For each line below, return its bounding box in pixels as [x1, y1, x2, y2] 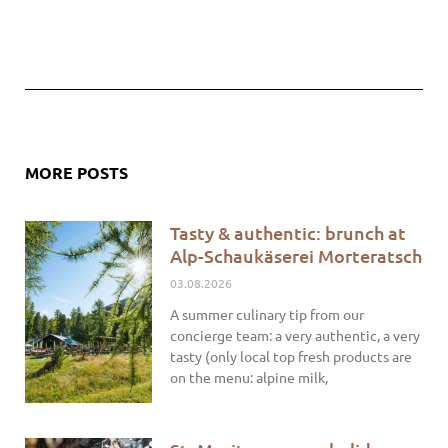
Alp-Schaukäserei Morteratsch [170, 244, 423, 268]
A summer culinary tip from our [170, 305, 365, 324]
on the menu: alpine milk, [170, 368, 329, 387]
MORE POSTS [25, 162, 128, 184]
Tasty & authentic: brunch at [170, 221, 407, 245]
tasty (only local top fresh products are [170, 347, 413, 366]
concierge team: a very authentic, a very [170, 326, 421, 345]
